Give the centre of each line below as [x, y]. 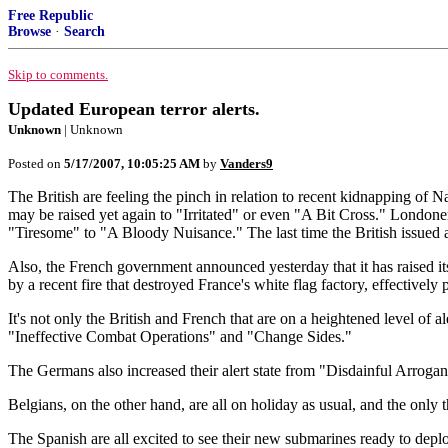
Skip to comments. [58, 74]
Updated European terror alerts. [134, 109]
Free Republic [50, 15]
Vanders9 [246, 163]
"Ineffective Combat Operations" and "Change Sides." [180, 336]
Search [84, 31]
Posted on [36, 163]
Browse [29, 31]
